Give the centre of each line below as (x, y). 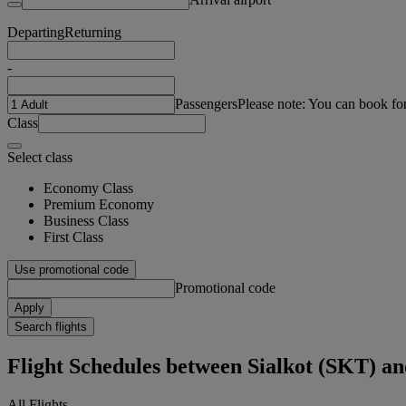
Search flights (51, 326)
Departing (36, 32)
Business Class (86, 220)
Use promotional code (72, 269)
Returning (93, 32)
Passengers (206, 103)
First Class (73, 237)
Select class (40, 157)
